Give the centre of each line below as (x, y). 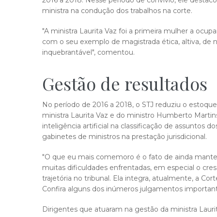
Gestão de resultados (125, 83)
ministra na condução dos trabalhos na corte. (117, 11)
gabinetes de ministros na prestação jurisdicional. (124, 137)
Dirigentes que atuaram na (88, 209)
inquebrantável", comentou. (88, 52)
